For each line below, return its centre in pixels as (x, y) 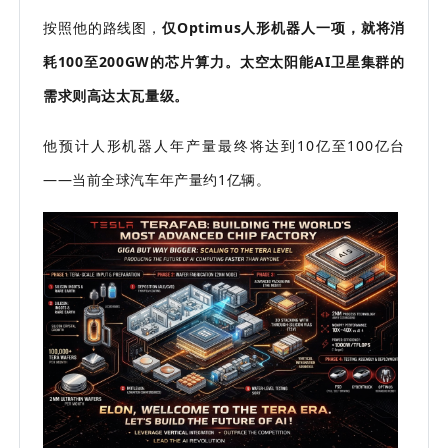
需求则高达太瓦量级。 (116, 95)
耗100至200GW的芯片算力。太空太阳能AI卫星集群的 (224, 61)
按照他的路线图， (103, 27)
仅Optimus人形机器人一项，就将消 (284, 27)
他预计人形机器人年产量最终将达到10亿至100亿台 (224, 145)
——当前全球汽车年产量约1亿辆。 (157, 179)
